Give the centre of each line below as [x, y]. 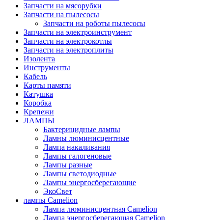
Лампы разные [68, 165]
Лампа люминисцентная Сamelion [100, 209]
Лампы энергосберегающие [90, 182]
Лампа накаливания [77, 147]
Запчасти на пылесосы [61, 14]
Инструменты [47, 67]
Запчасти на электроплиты [69, 50]
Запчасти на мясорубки [63, 5]
